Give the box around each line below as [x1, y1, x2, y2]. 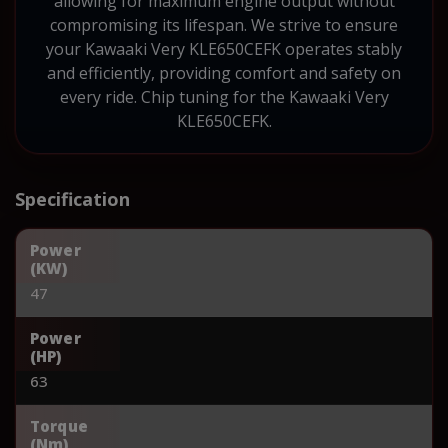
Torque [30, 415, 88, 436]
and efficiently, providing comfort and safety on [47, 61, 401, 84]
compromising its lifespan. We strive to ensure [50, 13, 398, 36]
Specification [15, 186, 130, 211]
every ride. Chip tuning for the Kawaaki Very [59, 85, 389, 108]
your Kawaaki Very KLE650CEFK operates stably [46, 37, 402, 60]
